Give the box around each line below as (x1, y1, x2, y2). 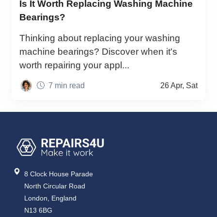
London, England (24, 194, 77, 202)
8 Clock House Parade (24, 170, 93, 178)
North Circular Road (24, 182, 86, 190)
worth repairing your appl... (19, 60, 129, 70)
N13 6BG (24, 206, 53, 214)
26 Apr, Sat (160, 81, 198, 90)
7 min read (48, 81, 85, 90)
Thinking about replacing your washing (19, 32, 180, 43)
